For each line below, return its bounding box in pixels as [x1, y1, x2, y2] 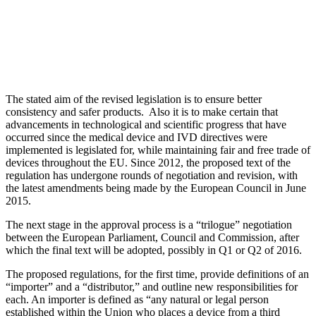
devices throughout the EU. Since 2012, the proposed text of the [6, 156, 291, 169]
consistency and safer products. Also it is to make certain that [6, 105, 278, 118]
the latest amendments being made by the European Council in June [6, 181, 306, 194]
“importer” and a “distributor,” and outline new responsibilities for [6, 280, 298, 293]
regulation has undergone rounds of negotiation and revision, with [6, 169, 298, 181]
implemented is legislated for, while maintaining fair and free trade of [6, 143, 310, 156]
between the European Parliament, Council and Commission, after [6, 231, 299, 243]
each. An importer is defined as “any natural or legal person [6, 293, 269, 305]
